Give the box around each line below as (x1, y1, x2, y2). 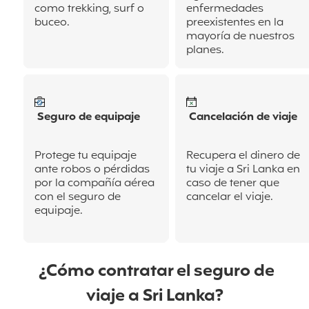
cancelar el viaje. (186, 189, 273, 206)
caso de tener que (186, 175, 279, 192)
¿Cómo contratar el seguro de (34, 259, 275, 285)
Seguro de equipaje (34, 109, 140, 126)
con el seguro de (34, 189, 121, 206)
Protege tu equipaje (34, 148, 137, 165)
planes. (186, 42, 227, 59)
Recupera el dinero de (186, 148, 300, 165)
